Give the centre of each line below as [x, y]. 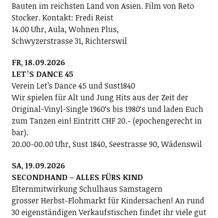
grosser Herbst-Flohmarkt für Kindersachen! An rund [108, 200]
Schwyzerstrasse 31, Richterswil [69, 41]
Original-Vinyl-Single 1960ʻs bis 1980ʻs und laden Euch [107, 109]
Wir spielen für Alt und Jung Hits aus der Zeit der [100, 97]
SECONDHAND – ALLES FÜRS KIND [77, 177]
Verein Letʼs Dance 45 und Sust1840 [73, 86]
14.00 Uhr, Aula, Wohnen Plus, [65, 29]
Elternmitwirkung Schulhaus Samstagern [87, 189]
